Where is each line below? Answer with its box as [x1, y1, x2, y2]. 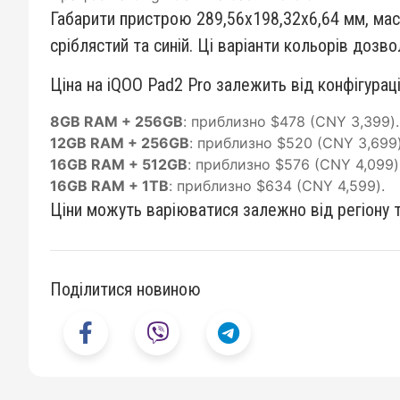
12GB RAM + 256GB [50, 134, 189, 152]
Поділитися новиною [50, 279, 201, 300]
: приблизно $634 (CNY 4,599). [169, 177, 385, 195]
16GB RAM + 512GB [50, 155, 187, 173]
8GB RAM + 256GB [50, 112, 183, 130]
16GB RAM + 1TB [50, 177, 169, 195]
